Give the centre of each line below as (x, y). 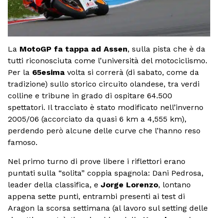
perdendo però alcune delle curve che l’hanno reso (104, 131)
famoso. (23, 143)
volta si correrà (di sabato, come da (132, 73)
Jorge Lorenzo (129, 184)
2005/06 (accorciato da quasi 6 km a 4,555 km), (97, 119)
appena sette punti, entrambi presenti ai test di (96, 196)
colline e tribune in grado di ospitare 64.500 (90, 96)
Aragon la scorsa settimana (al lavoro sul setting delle (108, 208)
